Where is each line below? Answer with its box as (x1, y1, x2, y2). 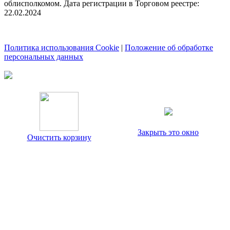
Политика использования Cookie (4, 43, 119, 52)
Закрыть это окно (138, 128, 199, 137)
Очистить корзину (27, 133, 91, 142)
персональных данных (4, 52, 83, 62)
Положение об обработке (125, 43, 213, 52)
